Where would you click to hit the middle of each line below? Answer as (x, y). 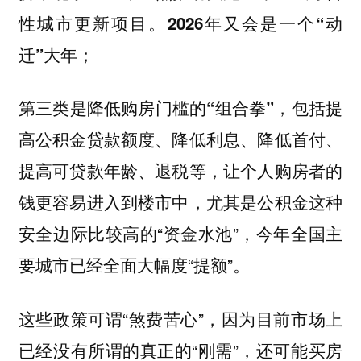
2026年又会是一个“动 (255, 23)
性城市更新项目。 (93, 22)
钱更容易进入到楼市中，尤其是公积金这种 (180, 202)
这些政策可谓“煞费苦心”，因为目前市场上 (180, 318)
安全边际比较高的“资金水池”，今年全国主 (180, 233)
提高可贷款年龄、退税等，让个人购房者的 (180, 170)
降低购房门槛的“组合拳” (180, 108)
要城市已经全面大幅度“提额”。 (134, 265)
